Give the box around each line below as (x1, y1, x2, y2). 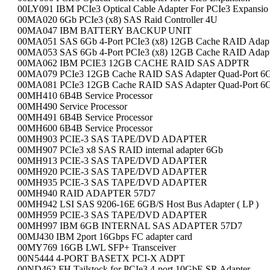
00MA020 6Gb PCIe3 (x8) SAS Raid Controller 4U (17, 14, 218, 25)
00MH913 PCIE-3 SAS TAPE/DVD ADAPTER (17, 155, 207, 166)
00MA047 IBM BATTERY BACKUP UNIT (17, 25, 192, 36)
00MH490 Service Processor (17, 101, 127, 111)
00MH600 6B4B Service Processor (17, 123, 152, 133)
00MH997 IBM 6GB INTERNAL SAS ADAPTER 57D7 (17, 221, 242, 231)
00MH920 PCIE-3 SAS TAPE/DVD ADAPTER (17, 166, 207, 177)
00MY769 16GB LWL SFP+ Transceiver (17, 242, 176, 253)
